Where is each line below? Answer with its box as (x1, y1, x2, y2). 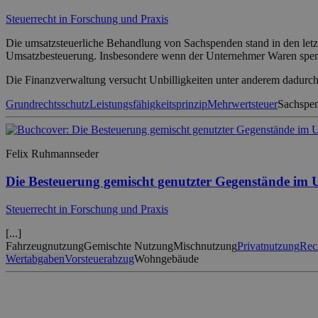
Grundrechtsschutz (6, 98, 89, 111)
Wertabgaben (6, 252, 65, 265)
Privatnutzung (237, 239, 300, 252)
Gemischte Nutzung (84, 239, 173, 252)
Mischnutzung (173, 239, 237, 252)
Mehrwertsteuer (207, 98, 278, 111)
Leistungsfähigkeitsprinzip (89, 98, 207, 111)
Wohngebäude (134, 252, 199, 265)
